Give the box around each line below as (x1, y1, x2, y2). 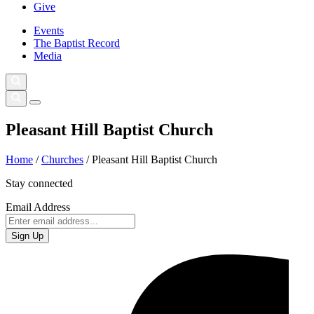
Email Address (6, 200, 70, 213)
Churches (41, 153, 83, 165)
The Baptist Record (34, 37, 120, 50)
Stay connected (6, 177, 73, 189)
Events (34, 25, 64, 37)
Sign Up (11, 230, 43, 241)
